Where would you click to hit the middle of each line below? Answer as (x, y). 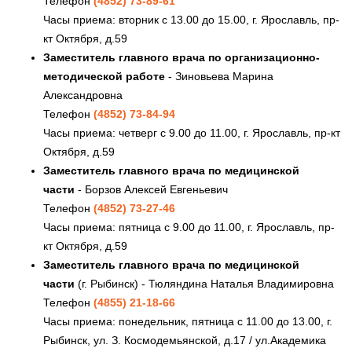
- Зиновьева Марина (219, 76)
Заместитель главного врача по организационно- (181, 57)
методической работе (104, 76)
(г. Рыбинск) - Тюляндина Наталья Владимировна (204, 283)
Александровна (83, 95)
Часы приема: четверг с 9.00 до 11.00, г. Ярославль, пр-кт (192, 132)
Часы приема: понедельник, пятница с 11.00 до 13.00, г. (188, 321)
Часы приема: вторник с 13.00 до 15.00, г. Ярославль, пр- (191, 19)
